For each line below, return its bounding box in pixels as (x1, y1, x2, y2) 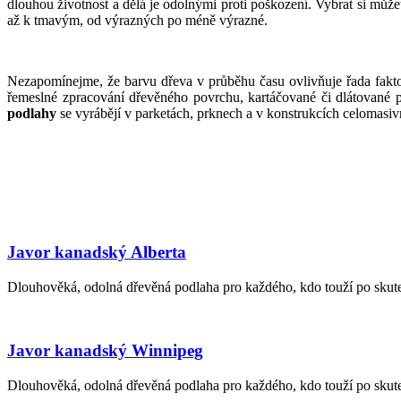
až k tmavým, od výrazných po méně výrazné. (7, 13, 268, 29)
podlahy (7, 106, 56, 122)
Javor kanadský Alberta (7, 242, 186, 261)
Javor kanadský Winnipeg (7, 341, 203, 361)
